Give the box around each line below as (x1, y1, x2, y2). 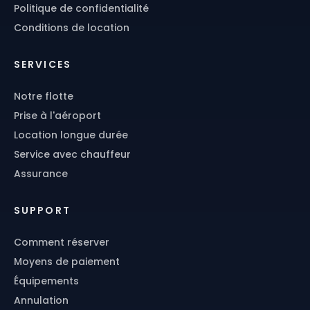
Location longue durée (14, 128, 128, 143)
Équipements (14, 274, 79, 289)
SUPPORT (14, 203, 71, 218)
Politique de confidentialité (14, 1, 149, 16)
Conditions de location (14, 21, 129, 35)
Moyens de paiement (14, 255, 120, 269)
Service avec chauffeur (14, 147, 131, 162)
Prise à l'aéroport (14, 109, 101, 123)
